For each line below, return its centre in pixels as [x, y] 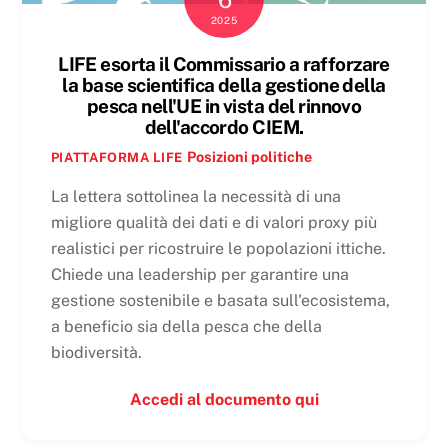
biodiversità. [96, 352]
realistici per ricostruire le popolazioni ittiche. [218, 248]
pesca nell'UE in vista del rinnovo [224, 105]
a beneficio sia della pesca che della [186, 326]
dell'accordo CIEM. [224, 126]
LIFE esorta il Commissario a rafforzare [224, 63]
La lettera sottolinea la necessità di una [195, 196]
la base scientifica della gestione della [224, 84]
